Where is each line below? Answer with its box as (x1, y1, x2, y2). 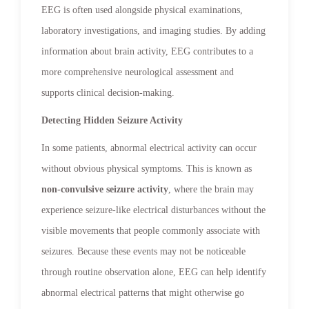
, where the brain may (168, 183, 254, 195)
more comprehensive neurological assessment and (41, 66, 234, 77)
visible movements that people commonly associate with (41, 225, 260, 236)
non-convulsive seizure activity (41, 183, 168, 195)
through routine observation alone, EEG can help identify (41, 266, 266, 277)
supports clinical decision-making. (41, 87, 175, 98)
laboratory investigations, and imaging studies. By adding (41, 25, 266, 36)
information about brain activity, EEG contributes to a (41, 46, 253, 57)
